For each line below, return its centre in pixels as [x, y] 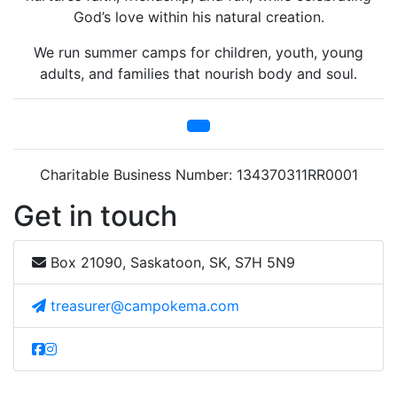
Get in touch [95, 216]
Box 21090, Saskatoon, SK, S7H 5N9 [171, 262]
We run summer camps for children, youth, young [198, 52]
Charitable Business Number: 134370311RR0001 [198, 175]
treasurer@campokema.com [145, 306]
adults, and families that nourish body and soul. [198, 74]
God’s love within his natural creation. [198, 17]
